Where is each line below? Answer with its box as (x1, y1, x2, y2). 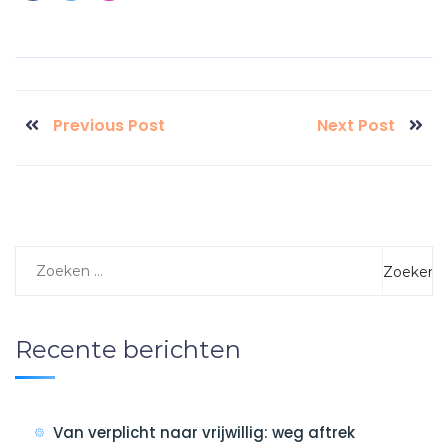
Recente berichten (15, 335, 241, 364)
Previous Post (53, 114, 165, 137)
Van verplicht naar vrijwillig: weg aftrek (53, 422, 355, 443)
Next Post (317, 114, 395, 137)
